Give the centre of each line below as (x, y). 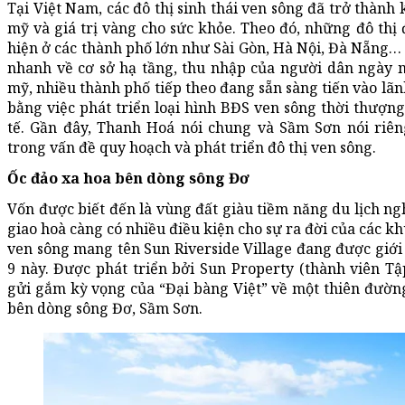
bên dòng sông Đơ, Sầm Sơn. (105, 308)
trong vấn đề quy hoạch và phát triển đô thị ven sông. (192, 147)
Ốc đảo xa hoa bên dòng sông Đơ (128, 178)
